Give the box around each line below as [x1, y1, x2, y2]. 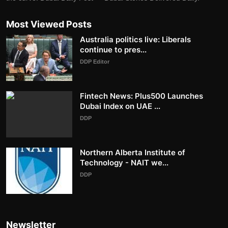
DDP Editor [80, 58, 109, 65]
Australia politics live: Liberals [80, 34, 191, 44]
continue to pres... [80, 44, 147, 54]
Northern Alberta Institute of [80, 147, 185, 157]
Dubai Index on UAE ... [80, 101, 160, 111]
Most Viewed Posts [6, 18, 92, 30]
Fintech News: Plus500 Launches [80, 91, 203, 101]
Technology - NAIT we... [80, 157, 168, 167]
